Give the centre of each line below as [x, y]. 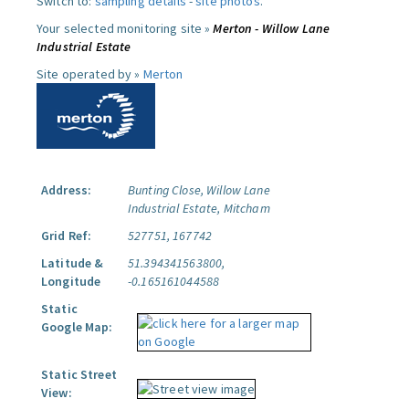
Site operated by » [90, 74]
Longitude [71, 281]
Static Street [79, 374]
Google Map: [77, 327]
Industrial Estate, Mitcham [199, 208]
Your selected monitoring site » [125, 28]
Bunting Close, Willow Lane [199, 190]
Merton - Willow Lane [272, 28]
